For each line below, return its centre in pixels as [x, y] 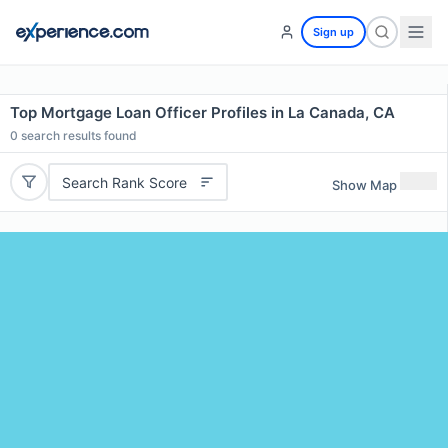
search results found [77, 135]
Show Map [364, 184]
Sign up [333, 32]
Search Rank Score [124, 182]
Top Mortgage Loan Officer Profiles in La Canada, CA [202, 112]
